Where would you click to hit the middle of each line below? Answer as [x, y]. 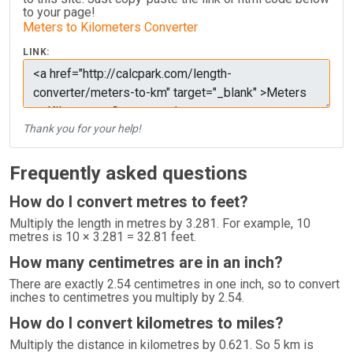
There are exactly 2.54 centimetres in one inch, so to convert [175, 284]
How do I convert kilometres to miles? [147, 323]
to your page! [59, 12]
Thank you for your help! [82, 128]
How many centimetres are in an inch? [146, 262]
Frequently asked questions [128, 173]
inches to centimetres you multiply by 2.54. [127, 297]
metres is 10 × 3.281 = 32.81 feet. [103, 237]
